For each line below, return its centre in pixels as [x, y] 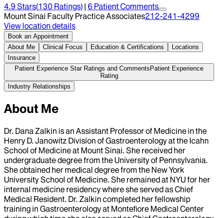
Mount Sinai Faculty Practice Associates [74, 16]
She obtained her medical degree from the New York [94, 170]
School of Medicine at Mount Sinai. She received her [95, 150]
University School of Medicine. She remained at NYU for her [107, 179]
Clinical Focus [63, 47]
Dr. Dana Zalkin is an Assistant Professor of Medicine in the [105, 131]
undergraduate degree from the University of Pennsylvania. [106, 160]
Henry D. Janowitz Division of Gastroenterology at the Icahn [106, 140]
